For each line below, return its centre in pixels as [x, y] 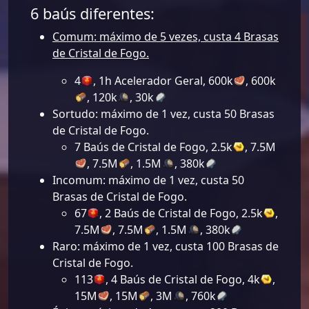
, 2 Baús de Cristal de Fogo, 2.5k [181, 213]
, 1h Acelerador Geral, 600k [163, 81]
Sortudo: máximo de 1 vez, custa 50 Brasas [163, 114]
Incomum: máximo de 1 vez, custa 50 [148, 180]
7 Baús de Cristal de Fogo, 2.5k [153, 147]
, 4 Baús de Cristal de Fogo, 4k [183, 280]
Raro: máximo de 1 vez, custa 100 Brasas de [166, 247]
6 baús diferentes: [92, 14]
